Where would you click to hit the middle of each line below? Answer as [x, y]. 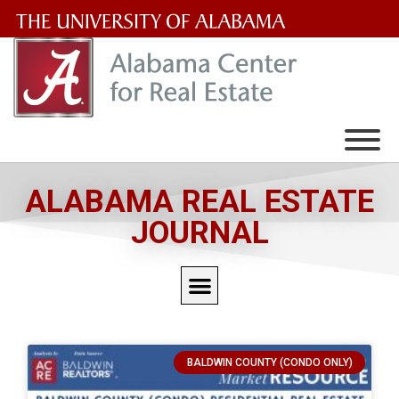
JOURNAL [199, 233]
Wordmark [57, 176]
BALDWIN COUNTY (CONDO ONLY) [269, 363]
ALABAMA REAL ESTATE [199, 202]
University [56, 83]
